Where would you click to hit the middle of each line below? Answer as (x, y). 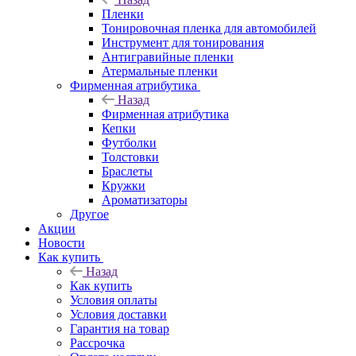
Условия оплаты (114, 300)
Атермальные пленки (160, 71)
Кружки (124, 185)
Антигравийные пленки (168, 56)
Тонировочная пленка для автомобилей (209, 28)
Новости (62, 242)
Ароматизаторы (145, 199)
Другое (89, 214)
